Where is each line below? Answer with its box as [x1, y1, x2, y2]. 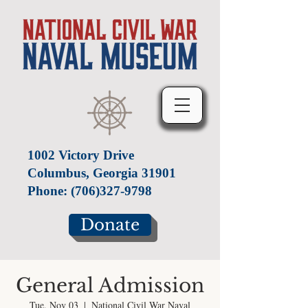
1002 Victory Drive [27, 148, 134, 162]
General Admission [16, 274, 204, 298]
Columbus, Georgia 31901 [27, 166, 176, 180]
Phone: [27, 184, 71, 198]
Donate [80, 214, 140, 234]
